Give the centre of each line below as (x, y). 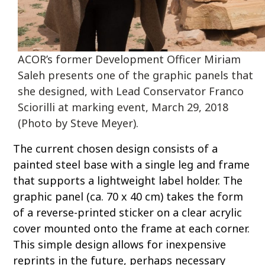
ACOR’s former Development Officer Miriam (130, 59)
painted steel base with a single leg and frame (132, 164)
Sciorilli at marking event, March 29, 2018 (123, 107)
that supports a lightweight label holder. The (128, 180)
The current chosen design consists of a (116, 148)
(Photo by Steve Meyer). (78, 123)
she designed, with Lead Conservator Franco (131, 91)
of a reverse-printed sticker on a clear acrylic (128, 212)
